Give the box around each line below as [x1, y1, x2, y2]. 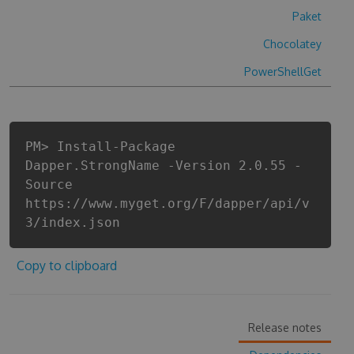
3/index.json [24, 215, 120, 230]
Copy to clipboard [16, 258, 117, 273]
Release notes [248, 321, 322, 334]
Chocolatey [263, 37, 322, 51]
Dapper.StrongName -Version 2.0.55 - [24, 158, 302, 173]
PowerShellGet [244, 65, 322, 78]
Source [24, 177, 73, 192]
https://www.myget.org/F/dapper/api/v [24, 196, 310, 211]
